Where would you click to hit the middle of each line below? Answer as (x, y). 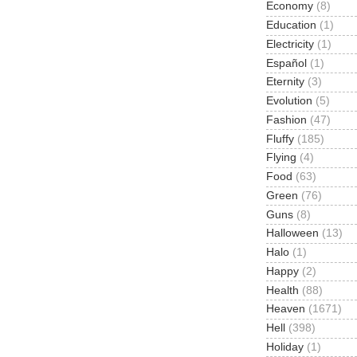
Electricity (290, 44)
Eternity (285, 82)
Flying (281, 158)
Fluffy (280, 139)
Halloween (292, 233)
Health (282, 290)
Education (291, 25)
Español (286, 63)
